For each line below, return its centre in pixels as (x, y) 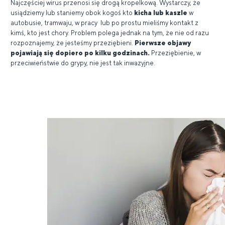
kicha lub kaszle (161, 13)
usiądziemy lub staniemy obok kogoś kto (72, 13)
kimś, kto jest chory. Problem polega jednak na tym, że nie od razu (110, 33)
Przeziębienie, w (176, 53)
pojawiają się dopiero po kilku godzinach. (81, 53)
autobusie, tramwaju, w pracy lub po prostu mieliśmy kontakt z (104, 23)
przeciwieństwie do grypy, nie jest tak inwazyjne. (83, 63)
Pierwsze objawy (163, 43)
